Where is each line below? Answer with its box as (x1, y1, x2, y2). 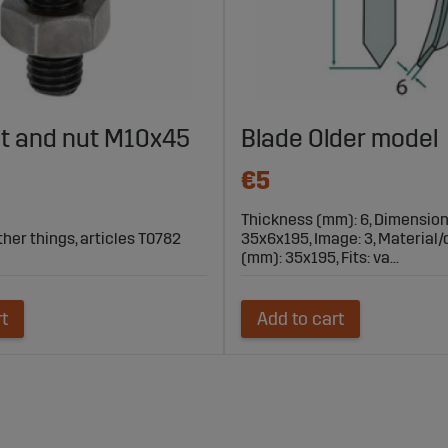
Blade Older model (241, 124, 438, 155)
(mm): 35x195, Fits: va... (241, 248, 399, 268)
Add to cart (257, 308, 344, 331)
